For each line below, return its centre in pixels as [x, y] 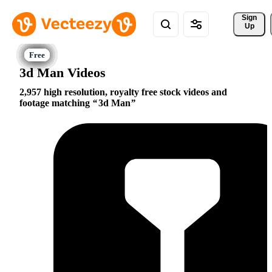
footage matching [56, 103]
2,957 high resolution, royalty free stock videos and [123, 92]
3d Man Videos [63, 72]
